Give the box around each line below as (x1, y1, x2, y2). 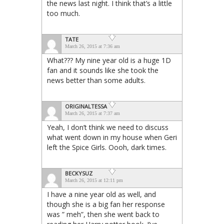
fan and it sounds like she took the (47, 65, 158, 75)
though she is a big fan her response (47, 199, 165, 209)
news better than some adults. (47, 75, 145, 85)
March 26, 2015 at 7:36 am (65, 43, 120, 49)
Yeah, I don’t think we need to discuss (47, 122, 168, 132)
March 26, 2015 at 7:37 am (65, 110, 120, 116)
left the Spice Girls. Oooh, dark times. (47, 142, 166, 152)
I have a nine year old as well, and (47, 189, 156, 199)
